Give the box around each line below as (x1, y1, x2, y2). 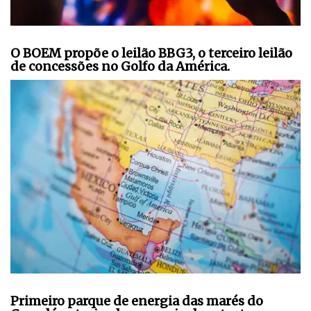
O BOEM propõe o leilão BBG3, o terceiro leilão (10, 45, 292, 62)
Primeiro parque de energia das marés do (10, 292, 263, 309)
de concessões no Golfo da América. (10, 58, 230, 75)
